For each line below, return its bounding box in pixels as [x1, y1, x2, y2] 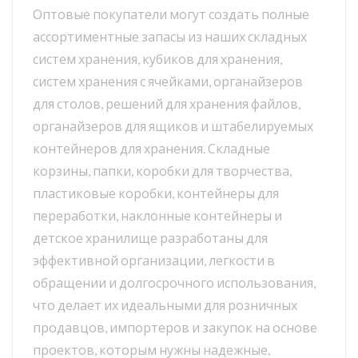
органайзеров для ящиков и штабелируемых [33, 118, 313, 134]
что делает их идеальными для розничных [33, 297, 297, 313]
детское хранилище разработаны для [33, 230, 268, 246]
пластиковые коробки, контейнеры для [33, 185, 279, 201]
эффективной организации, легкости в [33, 253, 275, 268]
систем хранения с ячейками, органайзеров [33, 74, 303, 89]
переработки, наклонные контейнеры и [33, 208, 282, 224]
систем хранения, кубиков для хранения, [33, 51, 282, 67]
